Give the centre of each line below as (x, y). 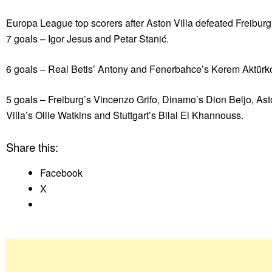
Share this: (32, 147)
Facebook (61, 173)
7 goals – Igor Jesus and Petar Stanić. (87, 39)
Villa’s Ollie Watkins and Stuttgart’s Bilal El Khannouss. (125, 115)
